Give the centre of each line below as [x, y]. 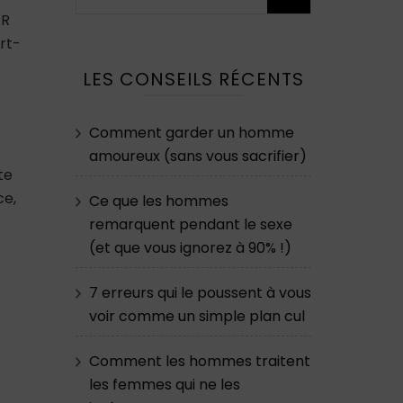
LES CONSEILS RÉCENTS [193, 80]
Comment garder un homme [191, 133]
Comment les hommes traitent [199, 362]
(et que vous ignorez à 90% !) [190, 248]
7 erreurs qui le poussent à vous [200, 293]
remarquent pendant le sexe [190, 225]
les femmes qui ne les [164, 385]
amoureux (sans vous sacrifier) [197, 157]
